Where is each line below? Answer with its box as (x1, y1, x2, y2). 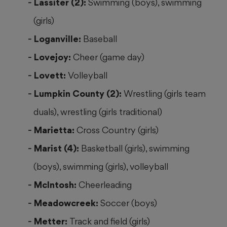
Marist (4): (34, 143, 81, 154)
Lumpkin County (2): (34, 88, 124, 99)
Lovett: (34, 70, 68, 81)
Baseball (83, 33, 117, 45)
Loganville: (34, 33, 83, 45)
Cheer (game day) (73, 52, 144, 63)
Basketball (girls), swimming (81, 143, 190, 154)
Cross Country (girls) (77, 125, 159, 136)
